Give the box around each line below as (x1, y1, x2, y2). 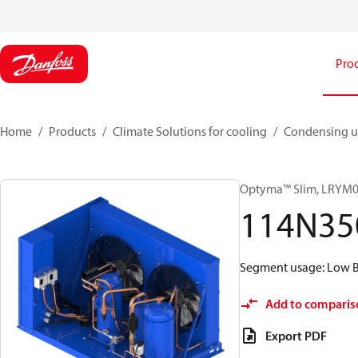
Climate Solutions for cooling (113, 123, 267, 139)
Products (49, 123, 96, 139)
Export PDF (265, 328, 327, 344)
